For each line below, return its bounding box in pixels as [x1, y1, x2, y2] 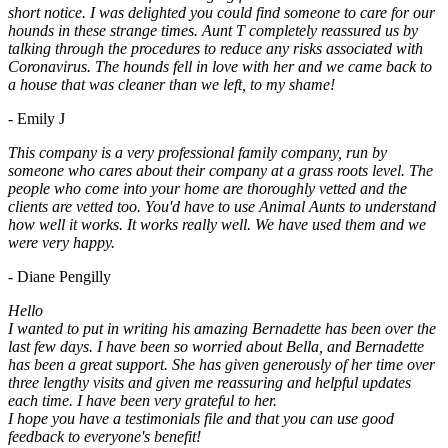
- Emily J [8, 110, 65, 128]
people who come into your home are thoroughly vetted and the [8, 180, 407, 198]
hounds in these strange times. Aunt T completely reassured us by [8, 22, 418, 40]
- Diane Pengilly [8, 268, 111, 286]
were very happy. [8, 234, 115, 252]
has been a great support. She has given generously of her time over [8, 356, 435, 374]
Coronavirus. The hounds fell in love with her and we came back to [8, 58, 432, 76]
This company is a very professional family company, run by [8, 144, 387, 162]
